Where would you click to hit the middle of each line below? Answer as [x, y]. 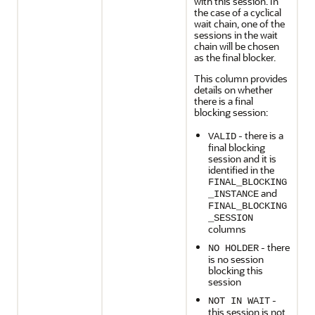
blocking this [236, 270]
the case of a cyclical [238, 12]
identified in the [241, 170]
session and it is [242, 159]
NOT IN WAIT [239, 301]
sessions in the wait [236, 35]
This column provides [241, 78]
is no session [236, 259]
